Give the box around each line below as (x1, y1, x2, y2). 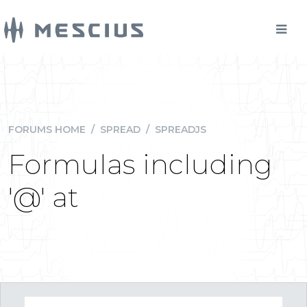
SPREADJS (155, 123, 206, 136)
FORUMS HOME (8, 123, 86, 136)
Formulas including (8, 147, 273, 181)
